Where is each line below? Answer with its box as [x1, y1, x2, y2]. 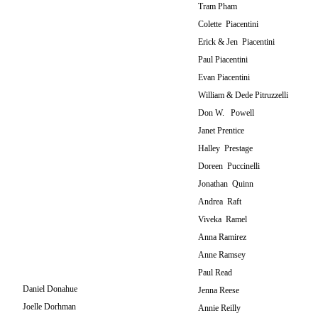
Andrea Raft [198, 197, 241, 207]
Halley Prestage [198, 143, 253, 153]
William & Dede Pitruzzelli [198, 90, 288, 100]
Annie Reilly [198, 303, 241, 313]
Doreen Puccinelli [198, 161, 260, 171]
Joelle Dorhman [23, 302, 76, 312]
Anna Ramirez [198, 232, 246, 242]
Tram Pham [198, 1, 237, 11]
